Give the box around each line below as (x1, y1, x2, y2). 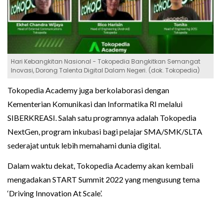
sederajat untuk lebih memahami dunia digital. (7, 140, 161, 150)
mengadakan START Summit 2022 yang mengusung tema (7, 174, 200, 184)
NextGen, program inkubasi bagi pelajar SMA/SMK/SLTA (7, 126, 202, 136)
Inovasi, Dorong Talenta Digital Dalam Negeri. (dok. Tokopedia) (11, 66, 200, 74)
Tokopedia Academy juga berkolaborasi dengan (7, 85, 169, 95)
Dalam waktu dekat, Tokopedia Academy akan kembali (7, 160, 193, 170)
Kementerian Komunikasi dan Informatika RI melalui (7, 99, 183, 109)
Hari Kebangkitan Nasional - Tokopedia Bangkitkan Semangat (11, 57, 200, 66)
